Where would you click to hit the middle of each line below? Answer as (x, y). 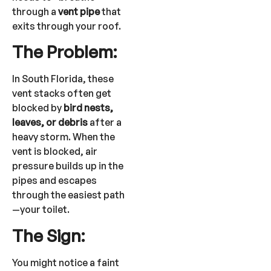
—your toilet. (41, 210)
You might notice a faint (66, 262)
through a (35, 11)
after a (105, 122)
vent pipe (79, 11)
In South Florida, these (63, 79)
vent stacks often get (62, 93)
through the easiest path (68, 195)
